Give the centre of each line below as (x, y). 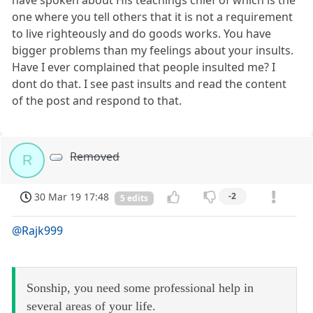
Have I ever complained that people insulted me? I (144, 67)
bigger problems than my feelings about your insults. (153, 50)
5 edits (134, 198)
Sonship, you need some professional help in (140, 288)
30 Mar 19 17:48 (72, 197)
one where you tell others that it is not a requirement (153, 16)
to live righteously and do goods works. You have (142, 33)
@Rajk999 (38, 231)
